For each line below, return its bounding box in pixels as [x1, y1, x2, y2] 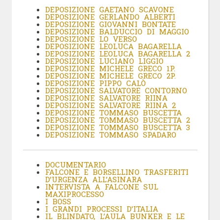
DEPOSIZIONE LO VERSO [45, 34, 137, 44]
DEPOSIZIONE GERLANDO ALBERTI [45, 12, 175, 22]
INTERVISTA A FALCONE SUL [45, 182, 158, 192]
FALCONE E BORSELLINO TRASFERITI [45, 167, 189, 177]
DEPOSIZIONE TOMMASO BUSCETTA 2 [45, 115, 190, 125]
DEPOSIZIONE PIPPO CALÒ [45, 78, 146, 88]
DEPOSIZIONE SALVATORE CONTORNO [45, 85, 187, 96]
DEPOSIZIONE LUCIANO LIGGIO [45, 56, 164, 66]
